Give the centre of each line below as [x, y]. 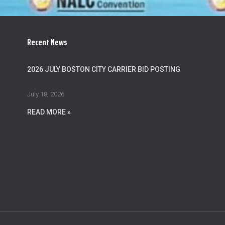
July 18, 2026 [46, 94]
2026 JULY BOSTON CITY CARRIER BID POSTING [104, 69]
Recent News [47, 42]
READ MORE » [49, 112]
